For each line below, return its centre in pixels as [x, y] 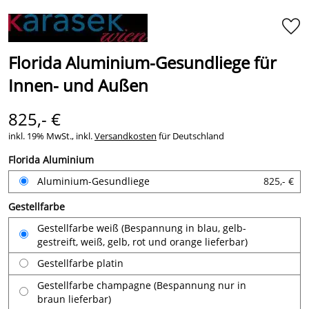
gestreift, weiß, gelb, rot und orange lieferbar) [142, 242]
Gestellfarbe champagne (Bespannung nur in [142, 285]
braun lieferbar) [74, 299]
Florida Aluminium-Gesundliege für [142, 62]
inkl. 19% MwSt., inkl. [51, 136]
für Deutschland [190, 136]
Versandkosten [126, 136]
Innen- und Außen [78, 85]
